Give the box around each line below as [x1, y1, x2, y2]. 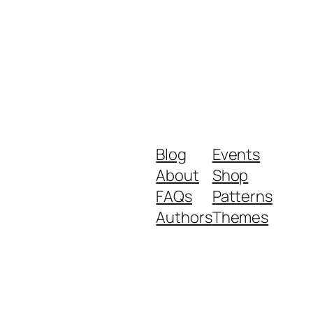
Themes [212, 207, 269, 228]
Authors [156, 207, 212, 228]
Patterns [212, 186, 272, 208]
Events [212, 144, 261, 166]
